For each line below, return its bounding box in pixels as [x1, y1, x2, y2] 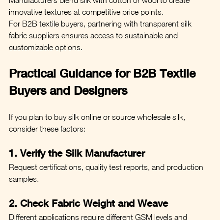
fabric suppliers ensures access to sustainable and [9, 30, 180, 40]
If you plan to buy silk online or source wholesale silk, [9, 112, 187, 121]
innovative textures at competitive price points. [9, 7, 164, 16]
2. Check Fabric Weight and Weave [9, 197, 168, 209]
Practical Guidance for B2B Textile [9, 66, 199, 80]
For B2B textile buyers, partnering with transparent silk [9, 19, 193, 28]
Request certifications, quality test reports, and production [9, 162, 205, 171]
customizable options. [9, 42, 82, 52]
